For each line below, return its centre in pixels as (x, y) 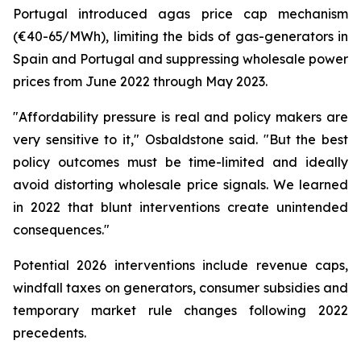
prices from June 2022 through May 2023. (140, 81)
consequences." (61, 230)
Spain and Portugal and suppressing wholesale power (180, 59)
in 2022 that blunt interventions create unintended (180, 207)
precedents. (50, 333)
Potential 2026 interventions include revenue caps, (180, 265)
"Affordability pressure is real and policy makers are (180, 117)
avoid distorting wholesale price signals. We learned (180, 185)
